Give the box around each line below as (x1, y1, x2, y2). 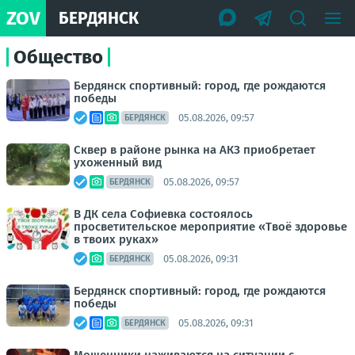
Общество (13, 46, 103, 68)
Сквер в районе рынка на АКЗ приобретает (74, 143, 315, 157)
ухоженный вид (74, 155, 162, 170)
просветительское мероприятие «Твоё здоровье (74, 219, 347, 234)
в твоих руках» (74, 232, 158, 246)
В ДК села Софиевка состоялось (74, 207, 253, 221)
